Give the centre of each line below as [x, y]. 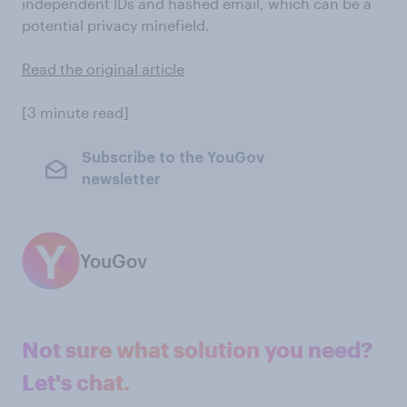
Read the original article [103, 69]
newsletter [121, 179]
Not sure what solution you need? [197, 349]
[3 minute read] [75, 112]
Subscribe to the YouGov [173, 158]
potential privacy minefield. [116, 25]
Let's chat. [76, 382]
